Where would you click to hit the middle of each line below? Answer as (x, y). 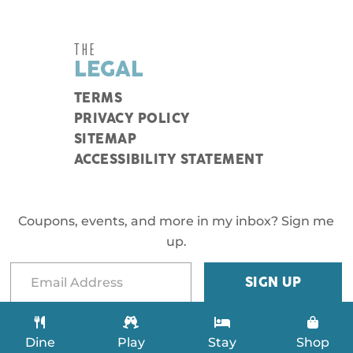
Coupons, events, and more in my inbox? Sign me (176, 221)
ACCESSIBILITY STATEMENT (169, 160)
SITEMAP (105, 140)
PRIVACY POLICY (132, 119)
